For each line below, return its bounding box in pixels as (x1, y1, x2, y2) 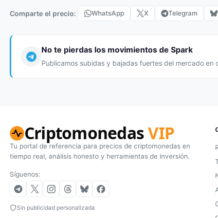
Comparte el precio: (10, 9, 76, 18)
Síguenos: (10, 170, 40, 179)
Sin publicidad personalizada (17, 204, 95, 212)
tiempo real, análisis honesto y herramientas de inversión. (10, 152, 190, 161)
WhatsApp (91, 9, 124, 17)
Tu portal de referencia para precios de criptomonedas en (10, 142, 190, 150)
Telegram (168, 9, 198, 17)
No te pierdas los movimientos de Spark (41, 45, 193, 54)
